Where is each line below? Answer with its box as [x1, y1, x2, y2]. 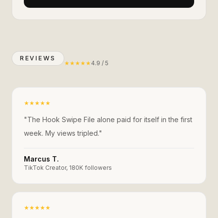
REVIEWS [20, 54, 56, 62]
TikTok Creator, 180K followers [24, 164, 112, 171]
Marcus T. [24, 155, 59, 163]
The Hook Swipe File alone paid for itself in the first [27, 115, 192, 124]
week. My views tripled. [24, 129, 99, 137]
